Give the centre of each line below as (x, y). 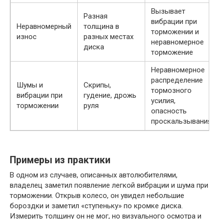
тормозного (171, 90)
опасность (169, 111)
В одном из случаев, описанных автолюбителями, (94, 175)
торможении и (175, 32)
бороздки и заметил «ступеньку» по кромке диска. (96, 206)
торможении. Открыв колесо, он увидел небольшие (97, 195)
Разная (96, 16)
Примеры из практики (60, 160)
